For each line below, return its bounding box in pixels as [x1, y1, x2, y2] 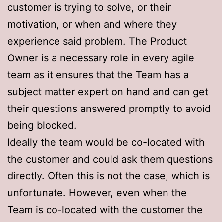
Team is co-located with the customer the [7, 203, 203, 216]
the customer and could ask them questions [7, 153, 213, 165]
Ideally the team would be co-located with [7, 136, 205, 148]
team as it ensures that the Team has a [7, 68, 189, 81]
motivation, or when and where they [7, 18, 177, 30]
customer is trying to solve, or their [7, 1, 171, 13]
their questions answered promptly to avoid [7, 102, 211, 114]
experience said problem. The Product [7, 35, 187, 47]
